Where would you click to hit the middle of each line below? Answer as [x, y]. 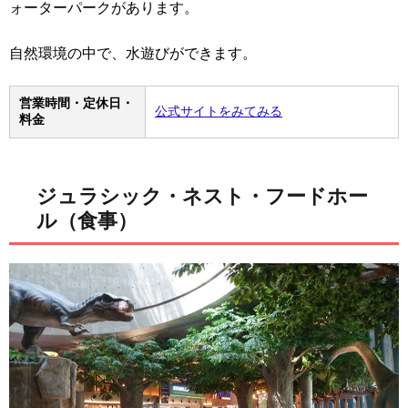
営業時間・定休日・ [76, 102]
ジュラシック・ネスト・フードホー [202, 196]
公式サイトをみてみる [219, 111]
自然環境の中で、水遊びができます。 [133, 53]
